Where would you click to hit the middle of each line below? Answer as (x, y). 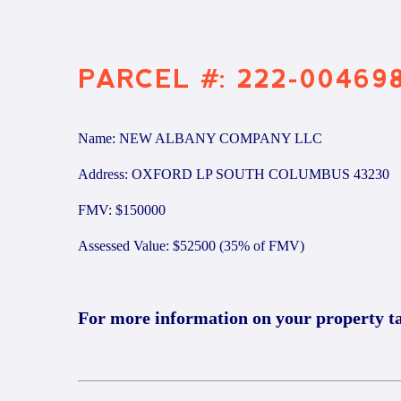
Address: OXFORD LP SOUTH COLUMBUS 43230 (234, 174)
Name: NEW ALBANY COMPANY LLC (200, 138)
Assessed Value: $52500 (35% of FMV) (191, 246)
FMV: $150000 (122, 210)
